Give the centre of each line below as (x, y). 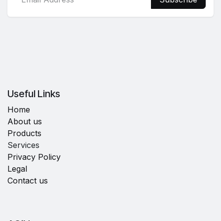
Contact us (28, 181)
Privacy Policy (34, 157)
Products (24, 133)
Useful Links (34, 94)
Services (23, 145)
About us (25, 122)
